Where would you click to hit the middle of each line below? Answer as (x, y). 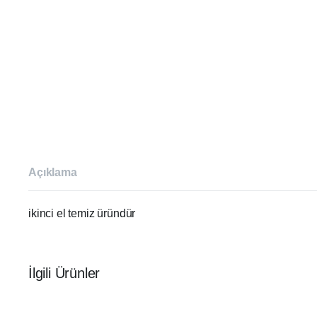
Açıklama (53, 172)
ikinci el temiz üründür (82, 213)
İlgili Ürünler (64, 273)
